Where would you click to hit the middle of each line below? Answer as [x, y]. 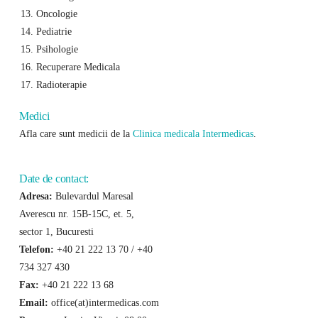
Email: [33, 303]
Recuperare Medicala [78, 66]
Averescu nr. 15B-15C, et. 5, [76, 214]
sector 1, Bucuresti [56, 232]
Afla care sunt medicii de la [76, 133]
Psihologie [57, 49]
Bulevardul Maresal [93, 196]
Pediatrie [54, 31]
